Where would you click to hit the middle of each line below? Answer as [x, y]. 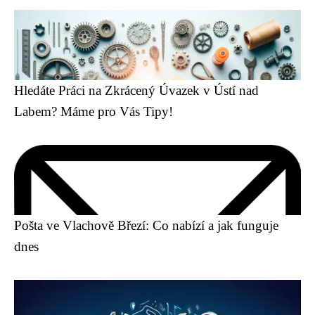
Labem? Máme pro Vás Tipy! [94, 111]
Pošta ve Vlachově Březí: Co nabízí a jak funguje [146, 225]
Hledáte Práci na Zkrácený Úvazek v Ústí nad [136, 90]
